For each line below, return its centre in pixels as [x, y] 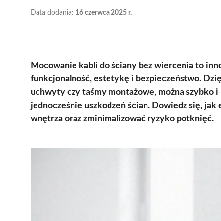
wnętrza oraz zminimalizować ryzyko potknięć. [122, 119]
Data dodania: [53, 13]
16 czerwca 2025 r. [104, 13]
